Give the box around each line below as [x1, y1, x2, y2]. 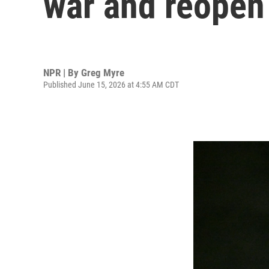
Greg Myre [81, 66, 124, 79]
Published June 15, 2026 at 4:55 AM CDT [43, 79, 179, 89]
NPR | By [43, 66, 81, 79]
